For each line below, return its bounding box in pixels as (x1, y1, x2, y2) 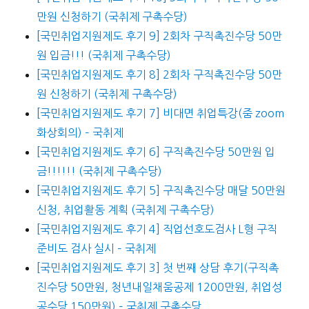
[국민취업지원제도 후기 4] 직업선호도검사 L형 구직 (36, 223, 277, 235)
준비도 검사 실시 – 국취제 (36, 242, 156, 254)
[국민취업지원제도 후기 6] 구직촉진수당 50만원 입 (36, 146, 275, 157)
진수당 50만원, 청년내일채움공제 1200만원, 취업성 (36, 281, 282, 292)
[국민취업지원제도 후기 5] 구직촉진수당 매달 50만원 (36, 184, 286, 196)
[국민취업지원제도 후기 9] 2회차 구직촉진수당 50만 (36, 30, 282, 41)
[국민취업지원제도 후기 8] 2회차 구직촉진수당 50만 (36, 68, 282, 80)
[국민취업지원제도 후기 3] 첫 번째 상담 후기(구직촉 (36, 261, 279, 273)
